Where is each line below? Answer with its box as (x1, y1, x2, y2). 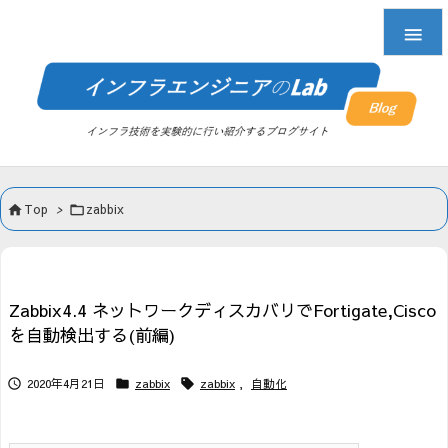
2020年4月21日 (27, 375, 105, 392)
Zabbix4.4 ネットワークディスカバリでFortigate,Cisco (9, 298, 436, 323)
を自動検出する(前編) (9, 323, 175, 348)
